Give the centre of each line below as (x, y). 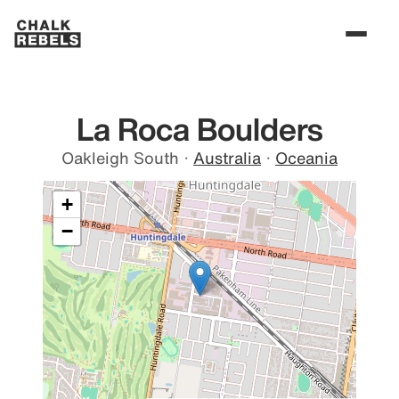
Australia (227, 158)
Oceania (306, 158)
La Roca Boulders (199, 129)
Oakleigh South (120, 158)
